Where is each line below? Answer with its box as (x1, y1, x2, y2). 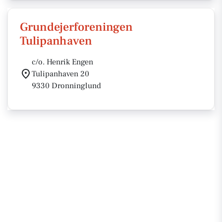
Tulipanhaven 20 (32, 69, 89, 79)
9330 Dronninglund (32, 81, 101, 91)
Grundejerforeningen (20, 19, 133, 35)
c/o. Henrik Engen (32, 57, 93, 67)
